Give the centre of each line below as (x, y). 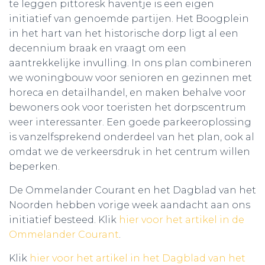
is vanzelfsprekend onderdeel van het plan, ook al (132, 137)
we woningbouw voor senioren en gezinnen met (130, 78)
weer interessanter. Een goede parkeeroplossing (130, 122)
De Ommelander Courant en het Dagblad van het (132, 190)
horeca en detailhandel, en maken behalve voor (127, 93)
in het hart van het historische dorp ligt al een (124, 33)
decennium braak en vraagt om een (98, 48)
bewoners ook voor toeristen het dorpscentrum (127, 107)
